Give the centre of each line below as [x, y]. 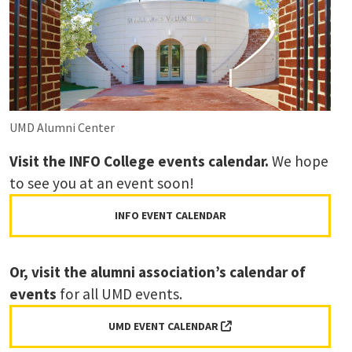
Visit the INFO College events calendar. [139, 161]
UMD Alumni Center [62, 127]
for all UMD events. [119, 293]
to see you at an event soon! [102, 183]
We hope [299, 161]
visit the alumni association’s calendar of [169, 271]
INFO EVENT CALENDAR [170, 215]
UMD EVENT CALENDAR [165, 326]
